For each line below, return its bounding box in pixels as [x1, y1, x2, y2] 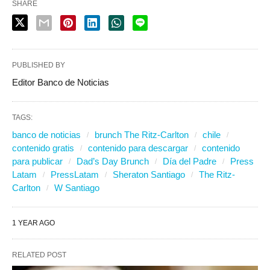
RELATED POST [12, 251, 66, 260]
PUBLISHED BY [12, 61, 65, 70]
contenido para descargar [88, 143, 188, 154]
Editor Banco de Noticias [12, 77, 109, 88]
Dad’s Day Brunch [77, 156, 149, 167]
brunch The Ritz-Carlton [95, 130, 189, 140]
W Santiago [54, 183, 99, 193]
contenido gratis [12, 143, 74, 154]
